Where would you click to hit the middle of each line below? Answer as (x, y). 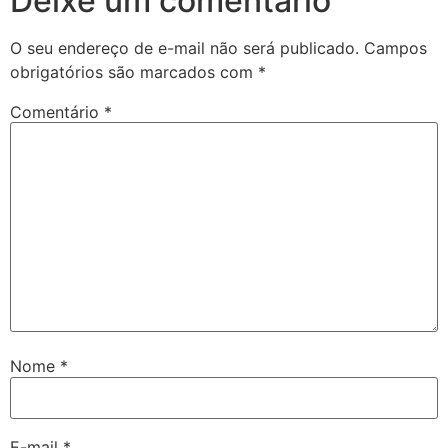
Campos (395, 47)
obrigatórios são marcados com (134, 71)
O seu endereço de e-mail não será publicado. (184, 47)
